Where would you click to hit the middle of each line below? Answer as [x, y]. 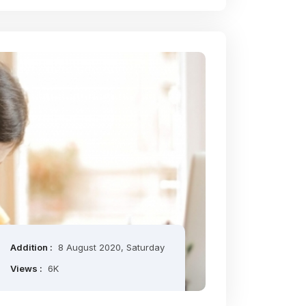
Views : [27, 268]
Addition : [32, 247]
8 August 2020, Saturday [111, 247]
